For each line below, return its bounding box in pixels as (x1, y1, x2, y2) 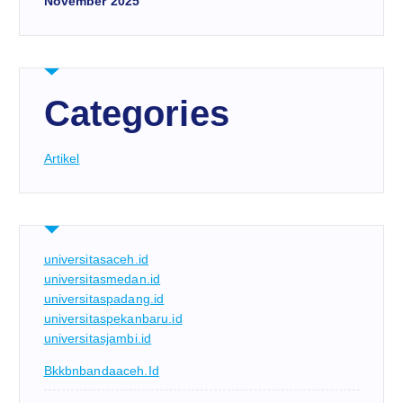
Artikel (43, 151, 80, 166)
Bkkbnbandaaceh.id (43, 363, 159, 379)
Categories (43, 94, 229, 134)
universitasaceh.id (43, 252, 149, 267)
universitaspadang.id (43, 291, 165, 307)
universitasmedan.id (43, 272, 161, 287)
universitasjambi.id (43, 331, 152, 346)
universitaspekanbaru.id (43, 311, 183, 327)
